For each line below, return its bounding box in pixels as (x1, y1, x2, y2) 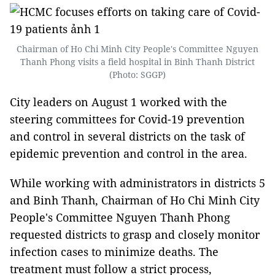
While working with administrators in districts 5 (10, 176, 265, 190)
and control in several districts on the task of (10, 129, 245, 144)
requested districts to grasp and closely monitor (10, 227, 260, 242)
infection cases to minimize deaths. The (10, 244, 219, 259)
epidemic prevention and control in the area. (10, 146, 247, 161)
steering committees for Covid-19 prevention (10, 112, 245, 126)
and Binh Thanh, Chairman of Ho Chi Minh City (10, 193, 260, 207)
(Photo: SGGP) (109, 69, 166, 80)
